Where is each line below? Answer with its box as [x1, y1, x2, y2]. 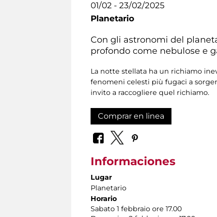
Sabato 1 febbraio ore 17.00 [91, 204, 182, 214]
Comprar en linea [98, 111, 164, 121]
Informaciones [91, 155, 175, 169]
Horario [91, 194, 117, 203]
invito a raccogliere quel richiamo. [91, 88, 209, 97]
